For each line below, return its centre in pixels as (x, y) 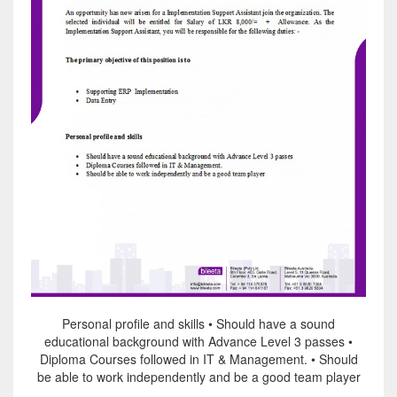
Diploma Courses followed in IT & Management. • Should (198, 359)
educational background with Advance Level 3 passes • (198, 342)
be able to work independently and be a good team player (198, 377)
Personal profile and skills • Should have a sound (198, 324)
